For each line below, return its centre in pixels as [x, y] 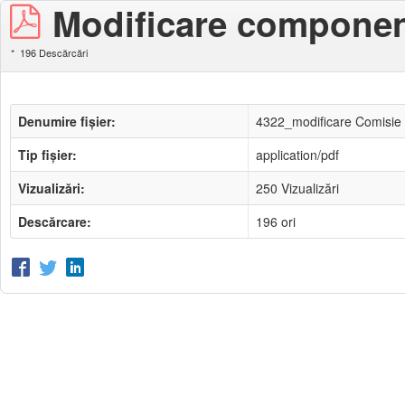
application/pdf [297, 155]
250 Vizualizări [297, 188]
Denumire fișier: [67, 121]
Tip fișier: [47, 155]
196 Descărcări [52, 52]
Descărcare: [55, 221]
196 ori [276, 221]
